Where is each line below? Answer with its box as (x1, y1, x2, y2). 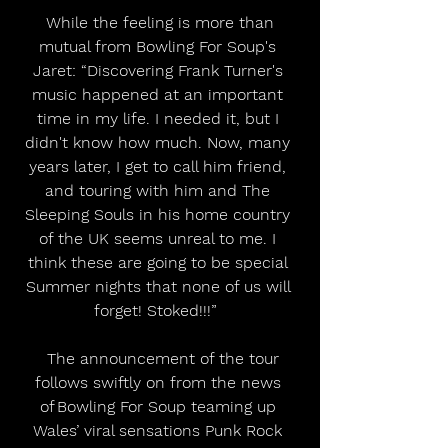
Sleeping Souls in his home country (25, 204, 295, 224)
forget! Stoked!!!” (93, 300, 227, 320)
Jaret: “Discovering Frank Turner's (32, 60, 288, 80)
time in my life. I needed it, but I (36, 108, 284, 128)
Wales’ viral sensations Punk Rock (33, 420, 287, 440)
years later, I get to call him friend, (29, 156, 291, 176)
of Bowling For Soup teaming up (39, 396, 281, 416)
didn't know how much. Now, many (25, 132, 295, 152)
